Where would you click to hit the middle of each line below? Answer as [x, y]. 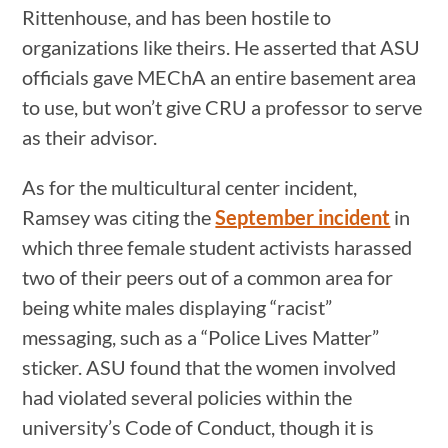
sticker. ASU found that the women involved [209, 366]
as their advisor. [90, 136]
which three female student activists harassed [217, 246]
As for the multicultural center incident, [190, 186]
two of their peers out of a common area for [208, 276]
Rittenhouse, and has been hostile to [177, 16]
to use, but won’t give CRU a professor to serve [222, 106]
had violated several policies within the [187, 396]
